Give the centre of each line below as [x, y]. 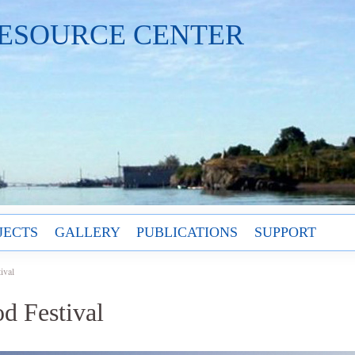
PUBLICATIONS [187, 232]
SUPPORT [285, 232]
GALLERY [87, 232]
